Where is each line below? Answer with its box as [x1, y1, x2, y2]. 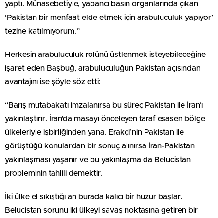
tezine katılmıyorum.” [5, 27, 80, 35]
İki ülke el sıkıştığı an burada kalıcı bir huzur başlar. [5, 192, 182, 200]
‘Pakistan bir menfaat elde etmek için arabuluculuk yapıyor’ [5, 13, 213, 21]
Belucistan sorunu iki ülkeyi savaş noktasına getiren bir [5, 206, 198, 214]
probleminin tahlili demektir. [5, 169, 103, 177]
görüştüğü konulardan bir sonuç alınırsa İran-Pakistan [5, 142, 195, 150]
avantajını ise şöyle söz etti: [5, 77, 101, 86]
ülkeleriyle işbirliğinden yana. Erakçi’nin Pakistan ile [5, 128, 184, 136]
